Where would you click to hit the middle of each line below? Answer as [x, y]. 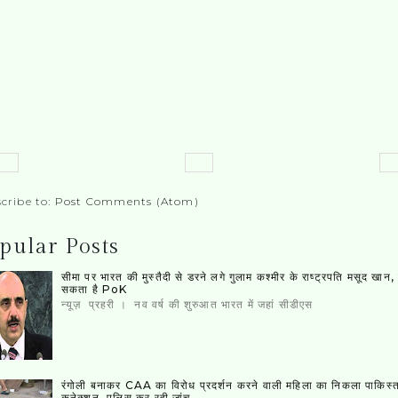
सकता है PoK [94, 290]
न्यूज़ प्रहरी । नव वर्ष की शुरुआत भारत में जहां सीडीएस [187, 304]
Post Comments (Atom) [127, 201]
